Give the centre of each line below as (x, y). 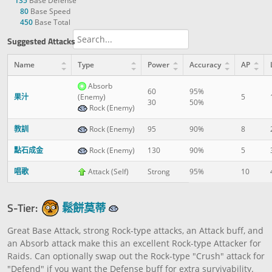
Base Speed (49, 11)
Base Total (52, 22)
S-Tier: (22, 207)
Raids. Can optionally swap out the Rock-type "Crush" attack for (136, 256)
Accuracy (205, 64)
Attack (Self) (107, 171)
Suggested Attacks (41, 41)
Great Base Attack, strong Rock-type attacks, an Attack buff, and (135, 230)
